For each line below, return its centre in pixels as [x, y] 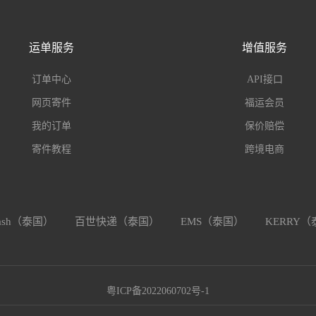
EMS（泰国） [212, 221]
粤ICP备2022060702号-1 [158, 291]
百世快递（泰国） [117, 221]
